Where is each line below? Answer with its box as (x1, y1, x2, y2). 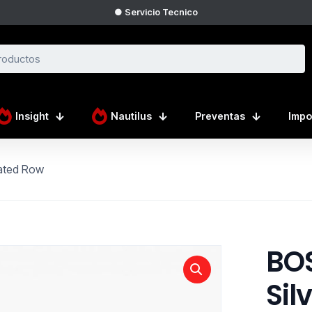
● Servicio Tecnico (115, 7, 197, 17)
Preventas (195, 110, 245, 123)
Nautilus (111, 110, 152, 123)
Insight (15, 110, 49, 123)
